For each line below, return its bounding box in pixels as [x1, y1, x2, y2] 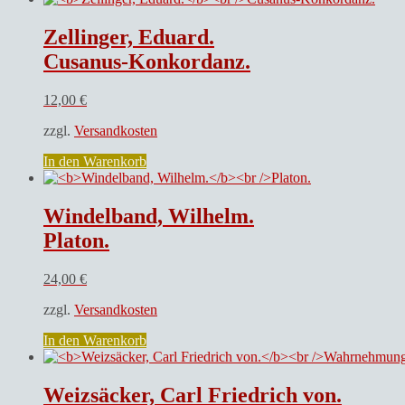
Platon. [43, 229, 109, 253]
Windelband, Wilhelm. [43, 204, 254, 229]
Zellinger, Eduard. [43, 25, 214, 50]
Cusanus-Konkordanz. [43, 50, 250, 74]
